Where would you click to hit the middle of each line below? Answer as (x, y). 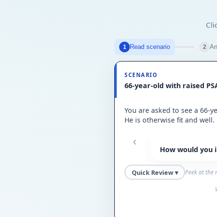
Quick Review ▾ (155, 172)
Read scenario (150, 47)
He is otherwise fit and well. (170, 120)
